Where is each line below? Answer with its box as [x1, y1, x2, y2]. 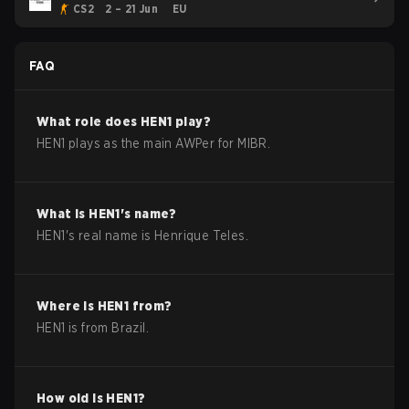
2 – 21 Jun [105, 2, 159, 16]
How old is [37, 391, 107, 405]
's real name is [65, 228, 155, 243]
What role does [37, 114, 142, 129]
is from [65, 320, 112, 335]
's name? [120, 206, 177, 221]
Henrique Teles [154, 228, 246, 243]
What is [37, 206, 89, 221]
